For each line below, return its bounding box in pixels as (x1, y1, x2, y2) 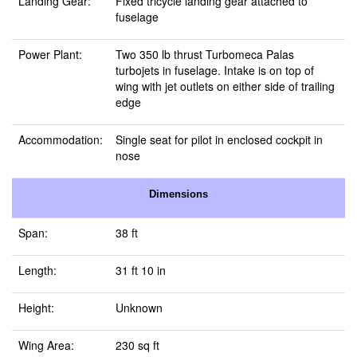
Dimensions (149, 188, 208, 200)
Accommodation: (18, 131, 103, 147)
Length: (18, 262, 57, 278)
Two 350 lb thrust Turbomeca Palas (116, 46, 294, 62)
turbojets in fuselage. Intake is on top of (116, 62, 314, 78)
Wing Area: (18, 337, 74, 353)
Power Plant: (18, 46, 82, 62)
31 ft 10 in (116, 262, 166, 278)
